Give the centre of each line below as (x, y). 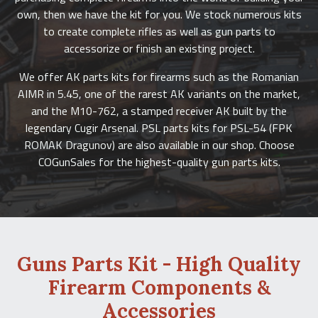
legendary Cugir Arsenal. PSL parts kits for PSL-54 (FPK (159, 128)
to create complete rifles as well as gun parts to (159, 31)
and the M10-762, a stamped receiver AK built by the (159, 111)
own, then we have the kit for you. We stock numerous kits (159, 14)
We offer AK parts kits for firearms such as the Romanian (159, 77)
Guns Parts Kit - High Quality (159, 264)
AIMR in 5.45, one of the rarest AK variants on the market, (159, 94)
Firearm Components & (159, 287)
